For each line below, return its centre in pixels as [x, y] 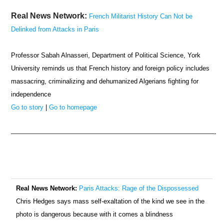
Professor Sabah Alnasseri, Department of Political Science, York [106, 55]
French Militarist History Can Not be [141, 16]
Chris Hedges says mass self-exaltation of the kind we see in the [110, 201]
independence [31, 94]
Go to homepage [73, 107]
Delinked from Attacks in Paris [55, 29]
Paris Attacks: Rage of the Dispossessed [139, 188]
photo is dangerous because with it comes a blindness [95, 214]
